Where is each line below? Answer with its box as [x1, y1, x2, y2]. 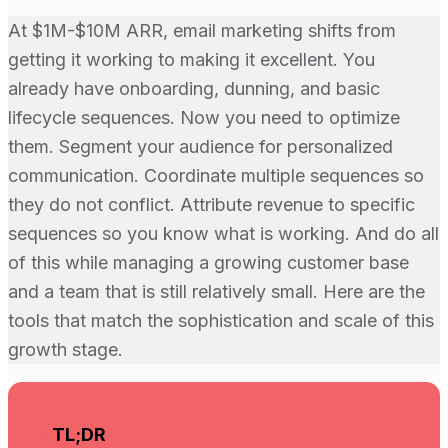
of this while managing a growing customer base [8, 251, 409, 273]
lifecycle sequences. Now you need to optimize [8, 106, 400, 128]
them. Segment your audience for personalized [8, 135, 393, 157]
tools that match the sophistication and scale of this [8, 309, 434, 331]
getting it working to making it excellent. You [8, 48, 375, 70]
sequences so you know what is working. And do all [8, 222, 439, 244]
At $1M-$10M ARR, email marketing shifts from [8, 19, 396, 41]
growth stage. [8, 338, 123, 360]
